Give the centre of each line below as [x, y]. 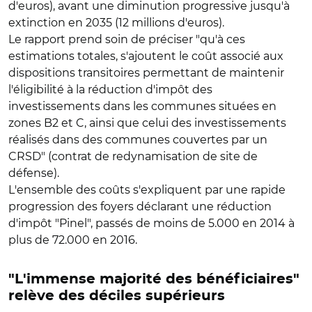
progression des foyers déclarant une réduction [140, 206]
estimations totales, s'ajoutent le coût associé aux [146, 56]
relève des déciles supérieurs [117, 296]
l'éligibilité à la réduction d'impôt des [110, 89]
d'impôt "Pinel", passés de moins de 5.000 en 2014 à [151, 223]
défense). [34, 173]
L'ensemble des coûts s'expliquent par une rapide [147, 190]
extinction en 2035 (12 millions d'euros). [116, 23]
